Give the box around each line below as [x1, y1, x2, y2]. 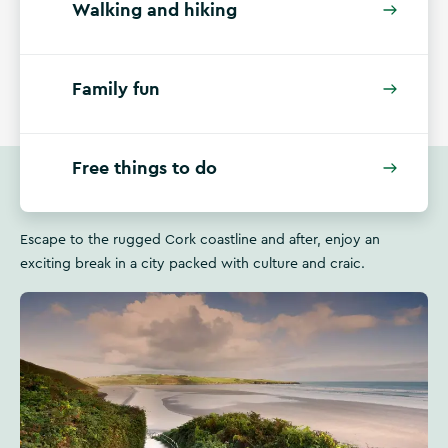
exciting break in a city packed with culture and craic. [20, 257, 365, 271]
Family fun [72, 77, 160, 100]
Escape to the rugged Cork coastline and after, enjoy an [20, 233, 380, 247]
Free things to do [72, 156, 217, 179]
